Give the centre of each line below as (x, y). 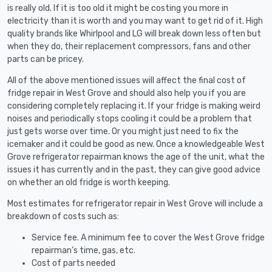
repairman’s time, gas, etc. (83, 250)
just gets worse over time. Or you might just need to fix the (123, 131)
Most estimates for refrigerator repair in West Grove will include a (135, 203)
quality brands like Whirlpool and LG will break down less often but (134, 33)
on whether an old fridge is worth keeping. (89, 182)
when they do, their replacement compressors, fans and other (129, 46)
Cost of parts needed (73, 263)
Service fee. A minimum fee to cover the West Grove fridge (148, 237)
